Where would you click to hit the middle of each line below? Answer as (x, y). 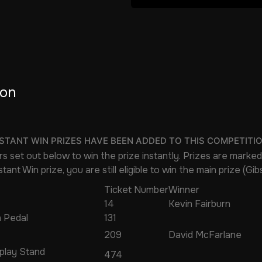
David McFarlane (205, 235)
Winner (184, 189)
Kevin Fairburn (199, 204)
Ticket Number (136, 189)
